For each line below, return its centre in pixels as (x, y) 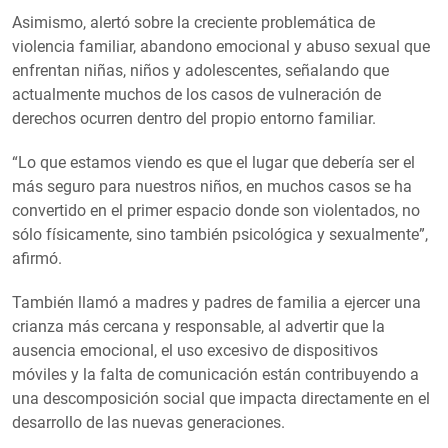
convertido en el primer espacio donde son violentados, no (216, 211)
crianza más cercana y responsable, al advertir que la (198, 327)
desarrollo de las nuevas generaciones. (148, 423)
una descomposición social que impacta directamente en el (221, 399)
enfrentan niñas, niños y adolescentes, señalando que (200, 71)
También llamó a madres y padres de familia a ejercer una (216, 303)
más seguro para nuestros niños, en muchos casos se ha (212, 187)
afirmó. (37, 259)
